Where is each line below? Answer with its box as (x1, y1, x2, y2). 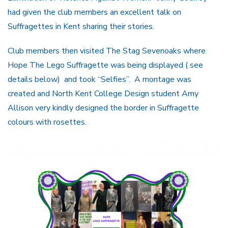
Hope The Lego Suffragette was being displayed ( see (8, 60, 203, 71)
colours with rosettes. (8, 117, 87, 128)
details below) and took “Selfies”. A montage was (8, 74, 191, 85)
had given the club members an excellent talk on (8, 6, 181, 18)
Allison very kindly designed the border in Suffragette (8, 102, 199, 114)
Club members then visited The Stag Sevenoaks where (8, 45, 206, 57)
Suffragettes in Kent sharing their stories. (8, 20, 154, 32)
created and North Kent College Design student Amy (8, 88, 198, 100)
